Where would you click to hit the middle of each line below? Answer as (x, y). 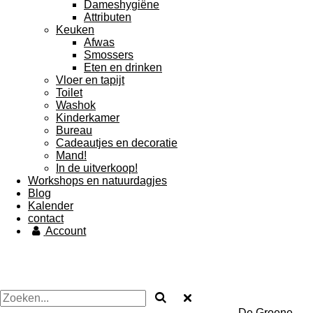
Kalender (51, 206)
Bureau (74, 130)
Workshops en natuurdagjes (97, 181)
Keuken (75, 30)
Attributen (108, 17)
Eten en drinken (123, 67)
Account (66, 231)
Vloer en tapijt (90, 80)
